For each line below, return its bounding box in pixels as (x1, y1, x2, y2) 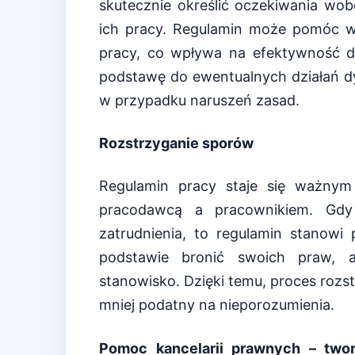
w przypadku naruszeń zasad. (99, 91, 300, 109)
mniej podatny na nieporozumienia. (99, 296, 334, 314)
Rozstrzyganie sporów (99, 135, 254, 152)
